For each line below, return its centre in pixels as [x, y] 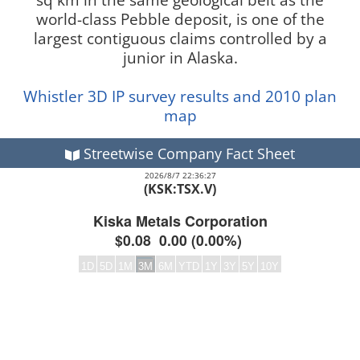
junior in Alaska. [180, 57]
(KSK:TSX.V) [180, 189]
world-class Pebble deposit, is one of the [180, 19]
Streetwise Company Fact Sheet [187, 153]
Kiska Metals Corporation [180, 221]
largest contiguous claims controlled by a [180, 38]
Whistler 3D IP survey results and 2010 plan [180, 96]
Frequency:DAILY [66, 303]
